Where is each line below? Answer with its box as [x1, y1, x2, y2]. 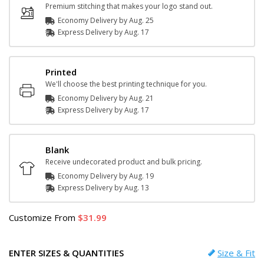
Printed [45, 66, 77, 78]
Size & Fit [217, 247, 255, 259]
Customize [9, 212, 52, 223]
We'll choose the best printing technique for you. [45, 79, 207, 89]
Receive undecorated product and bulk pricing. [45, 157, 202, 167]
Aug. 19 [129, 171, 154, 181]
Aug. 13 [124, 183, 149, 193]
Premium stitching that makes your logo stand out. [45, 1, 213, 11]
